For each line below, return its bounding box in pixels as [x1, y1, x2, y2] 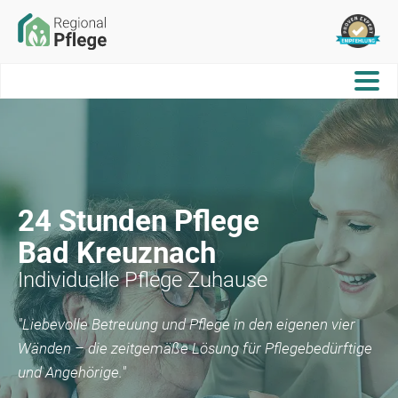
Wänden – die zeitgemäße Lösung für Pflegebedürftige [18, 338, 372, 357]
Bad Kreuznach [18, 235, 216, 270]
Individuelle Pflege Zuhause [18, 267, 267, 292]
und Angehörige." [18, 362, 126, 381]
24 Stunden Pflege [18, 203, 259, 238]
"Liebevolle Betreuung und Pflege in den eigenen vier [18, 314, 355, 333]
